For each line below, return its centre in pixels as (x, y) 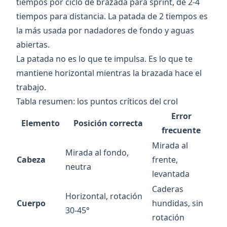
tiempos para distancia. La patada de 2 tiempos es (112, 16)
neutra (78, 167)
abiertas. (33, 45)
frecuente (181, 130)
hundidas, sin (178, 203)
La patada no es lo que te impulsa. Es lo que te (104, 59)
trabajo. (31, 87)
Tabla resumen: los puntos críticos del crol (97, 102)
